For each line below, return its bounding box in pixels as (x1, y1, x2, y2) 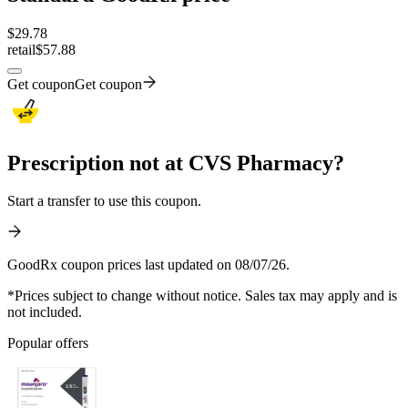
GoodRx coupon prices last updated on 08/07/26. (7, 257, 290, 273)
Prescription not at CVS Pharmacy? (7, 150, 344, 175)
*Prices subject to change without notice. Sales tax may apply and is (7, 288, 397, 304)
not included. (7, 304, 82, 321)
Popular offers (7, 335, 88, 352)
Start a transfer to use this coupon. (7, 193, 201, 209)
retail (7, 41, 36, 57)
